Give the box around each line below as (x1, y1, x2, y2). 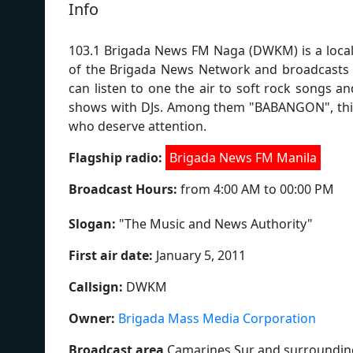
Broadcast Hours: (69, 180, 180, 198)
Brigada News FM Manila (169, 148, 317, 166)
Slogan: (69, 214, 116, 232)
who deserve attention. (69, 117, 206, 135)
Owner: (69, 309, 115, 327)
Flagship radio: (69, 148, 162, 166)
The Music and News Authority (124, 214, 307, 232)
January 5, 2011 (153, 246, 246, 264)
